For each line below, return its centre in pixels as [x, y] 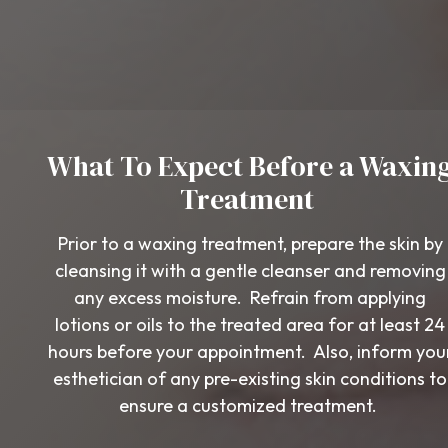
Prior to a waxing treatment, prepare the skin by [250, 243]
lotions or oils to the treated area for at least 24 [250, 324]
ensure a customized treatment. [250, 405]
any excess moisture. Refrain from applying [250, 297]
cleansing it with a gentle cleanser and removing [250, 270]
